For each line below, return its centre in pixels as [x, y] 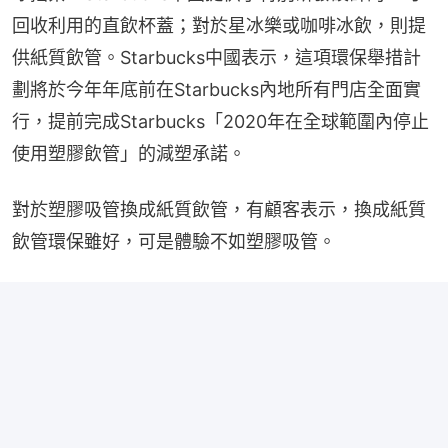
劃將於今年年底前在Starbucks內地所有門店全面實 [216, 89]
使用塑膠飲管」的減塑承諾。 [129, 153]
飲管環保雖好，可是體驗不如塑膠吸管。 [174, 241]
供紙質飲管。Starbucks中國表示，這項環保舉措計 [216, 57]
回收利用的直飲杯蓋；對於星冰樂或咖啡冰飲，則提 [219, 25]
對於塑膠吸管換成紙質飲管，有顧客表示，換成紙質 [219, 209]
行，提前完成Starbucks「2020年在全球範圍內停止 [220, 121]
